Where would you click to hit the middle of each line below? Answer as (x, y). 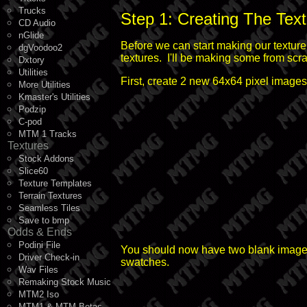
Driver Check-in (49, 257)
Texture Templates (55, 183)
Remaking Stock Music (65, 282)
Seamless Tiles (49, 208)
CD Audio (37, 23)
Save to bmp (44, 220)
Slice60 (33, 171)
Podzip (32, 109)
